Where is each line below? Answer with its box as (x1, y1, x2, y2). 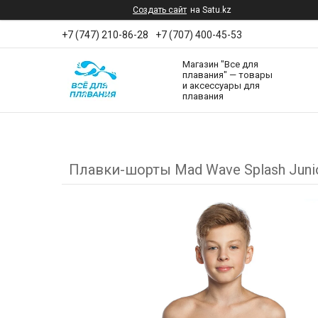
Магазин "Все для (182, 59, 258, 70)
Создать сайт (133, 5, 187, 15)
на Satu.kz (190, 5, 231, 15)
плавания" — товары (182, 70, 273, 81)
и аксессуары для (182, 80, 260, 92)
